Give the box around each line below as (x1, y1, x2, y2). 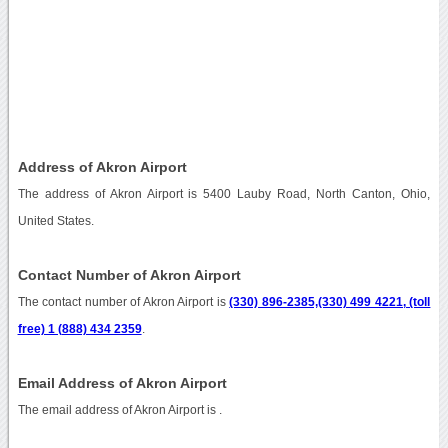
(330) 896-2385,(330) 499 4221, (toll (229, 295, 431, 308)
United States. (17, 214, 94, 227)
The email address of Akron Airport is (17, 403, 219, 416)
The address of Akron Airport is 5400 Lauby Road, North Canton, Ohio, (17, 187, 431, 200)
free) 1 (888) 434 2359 (17, 322, 142, 335)
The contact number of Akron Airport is (17, 295, 230, 308)
